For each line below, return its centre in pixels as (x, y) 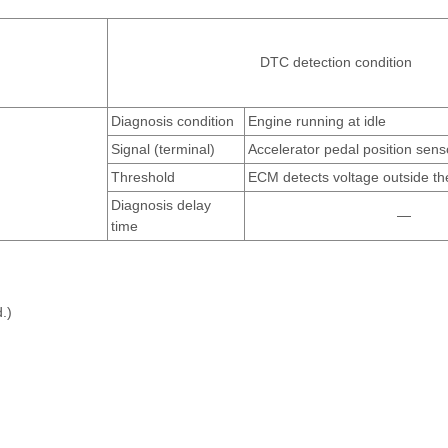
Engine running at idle (317, 120)
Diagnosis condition (172, 120)
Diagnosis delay (161, 204)
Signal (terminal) (163, 148)
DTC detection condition (335, 61)
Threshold (143, 176)
